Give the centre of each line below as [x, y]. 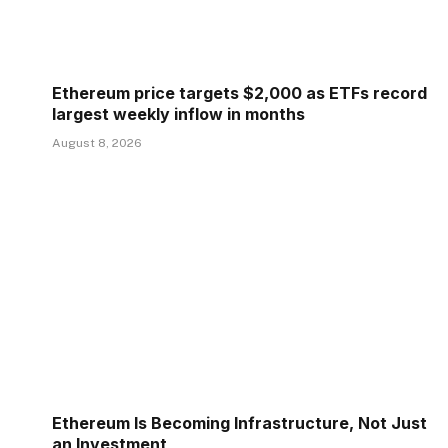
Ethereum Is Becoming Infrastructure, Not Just [239, 423]
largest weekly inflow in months [178, 114]
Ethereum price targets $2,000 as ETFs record [239, 93]
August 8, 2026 [97, 143]
